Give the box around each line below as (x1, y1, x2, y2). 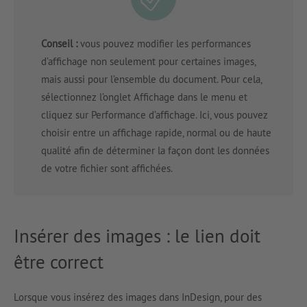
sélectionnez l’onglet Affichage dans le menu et (41, 90, 247, 103)
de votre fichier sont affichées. (41, 161, 173, 175)
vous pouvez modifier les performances (77, 36, 251, 50)
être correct (14, 249, 103, 273)
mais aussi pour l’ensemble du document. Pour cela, (41, 72, 262, 86)
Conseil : (41, 36, 77, 50)
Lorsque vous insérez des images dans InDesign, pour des (14, 290, 262, 304)
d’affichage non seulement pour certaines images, (41, 54, 256, 68)
